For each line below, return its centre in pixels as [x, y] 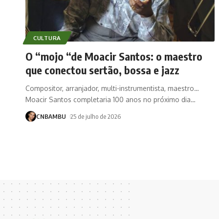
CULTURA [47, 38]
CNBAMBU [51, 116]
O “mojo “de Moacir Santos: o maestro [114, 56]
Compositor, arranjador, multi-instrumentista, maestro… [112, 88]
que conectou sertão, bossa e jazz [102, 70]
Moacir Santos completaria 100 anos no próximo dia [108, 99]
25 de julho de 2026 [95, 116]
